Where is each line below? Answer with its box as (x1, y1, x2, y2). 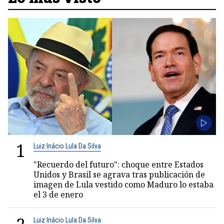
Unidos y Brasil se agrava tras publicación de (33, 169, 205, 180)
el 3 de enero (33, 189, 83, 200)
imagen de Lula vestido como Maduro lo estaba (33, 179, 213, 190)
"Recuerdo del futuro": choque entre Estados (33, 159, 203, 170)
